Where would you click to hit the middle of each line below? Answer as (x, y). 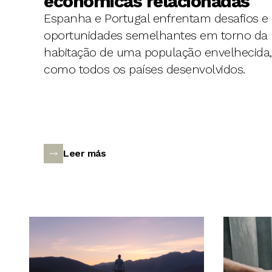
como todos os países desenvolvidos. (144, 70)
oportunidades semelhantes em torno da (156, 36)
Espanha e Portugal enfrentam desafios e (156, 19)
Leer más (84, 154)
